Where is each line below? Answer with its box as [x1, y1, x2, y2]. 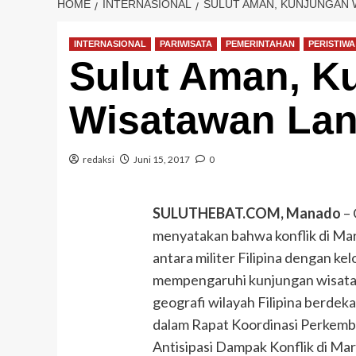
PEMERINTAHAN [226, 38, 295, 48]
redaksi [83, 153, 114, 165]
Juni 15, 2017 [133, 153, 190, 165]
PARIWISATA [160, 38, 212, 48]
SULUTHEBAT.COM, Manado [153, 203, 342, 222]
